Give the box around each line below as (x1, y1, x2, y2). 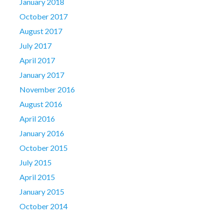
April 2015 (19, 172, 55, 182)
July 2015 (19, 157, 52, 167)
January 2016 (19, 128, 64, 138)
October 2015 (19, 143, 68, 152)
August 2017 (19, 26, 62, 36)
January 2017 (19, 70, 64, 79)
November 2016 (19, 84, 75, 94)
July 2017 (19, 40, 52, 50)
